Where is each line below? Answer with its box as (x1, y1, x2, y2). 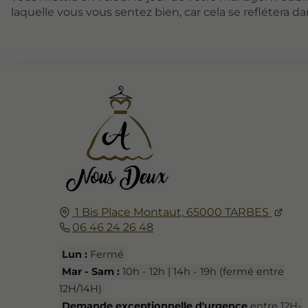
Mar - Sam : (62, 265, 120, 278)
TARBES (224, 205, 269, 219)
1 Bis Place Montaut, (74, 205, 184, 219)
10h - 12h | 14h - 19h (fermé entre (120, 265, 285, 278)
